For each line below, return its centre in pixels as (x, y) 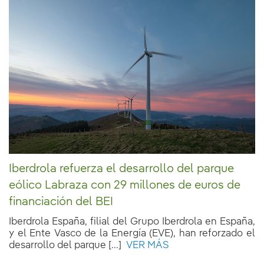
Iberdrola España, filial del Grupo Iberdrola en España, (132, 222)
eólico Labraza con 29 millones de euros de (125, 185)
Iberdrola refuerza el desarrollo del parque (121, 169)
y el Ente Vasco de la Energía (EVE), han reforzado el (132, 233)
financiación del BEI (61, 202)
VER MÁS (145, 245)
